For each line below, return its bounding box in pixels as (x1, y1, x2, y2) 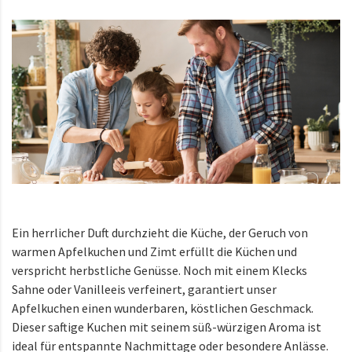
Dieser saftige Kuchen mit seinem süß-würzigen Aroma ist (12, 318, 321, 335)
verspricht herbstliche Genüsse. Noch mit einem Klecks (12, 262, 307, 278)
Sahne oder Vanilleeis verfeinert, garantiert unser (12, 280, 277, 297)
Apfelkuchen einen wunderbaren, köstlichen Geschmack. (12, 299, 313, 316)
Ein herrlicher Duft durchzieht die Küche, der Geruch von (12, 224, 308, 240)
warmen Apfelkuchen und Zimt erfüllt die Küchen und (12, 243, 297, 259)
